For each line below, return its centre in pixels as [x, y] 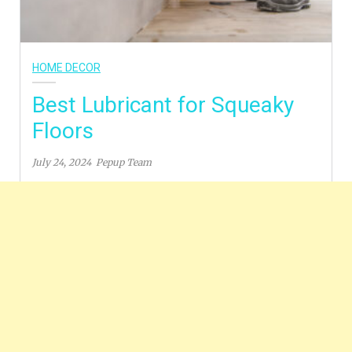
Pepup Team [124, 162]
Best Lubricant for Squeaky [163, 104]
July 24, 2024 [62, 162]
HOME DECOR [66, 67]
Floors [63, 130]
